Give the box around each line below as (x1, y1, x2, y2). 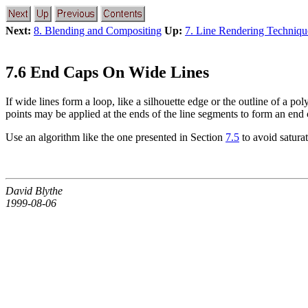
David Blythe (5, 184, 63, 197)
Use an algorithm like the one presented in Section (5, 131, 225, 143)
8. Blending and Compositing (34, 25, 162, 36)
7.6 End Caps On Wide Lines (5, 63, 209, 81)
